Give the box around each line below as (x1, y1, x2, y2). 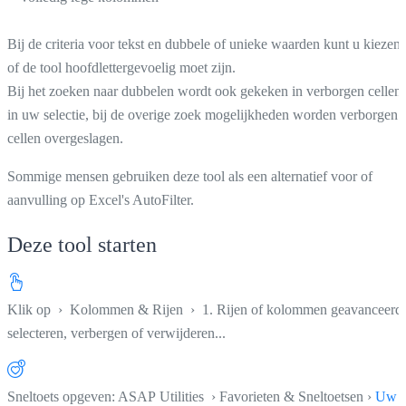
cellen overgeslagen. (7, 130, 123, 146)
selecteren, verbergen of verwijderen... (7, 324, 226, 341)
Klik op (7, 301, 54, 317)
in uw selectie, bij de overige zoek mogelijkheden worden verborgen (7, 106, 398, 122)
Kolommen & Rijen (70, 301, 183, 317)
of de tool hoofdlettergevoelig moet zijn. (7, 59, 236, 75)
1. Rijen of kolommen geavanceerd (202, 301, 402, 317)
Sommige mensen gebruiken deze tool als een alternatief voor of (7, 168, 372, 184)
